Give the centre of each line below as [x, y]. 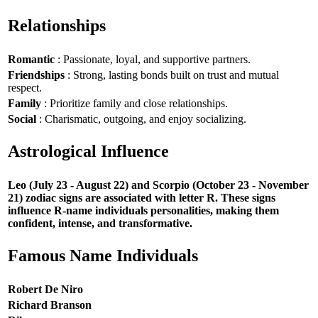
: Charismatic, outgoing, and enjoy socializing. [141, 119]
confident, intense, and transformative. [100, 223]
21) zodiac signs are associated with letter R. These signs [142, 197]
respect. [25, 87]
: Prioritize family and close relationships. [135, 103]
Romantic [31, 59]
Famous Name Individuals [103, 256]
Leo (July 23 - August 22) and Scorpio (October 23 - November [158, 185]
